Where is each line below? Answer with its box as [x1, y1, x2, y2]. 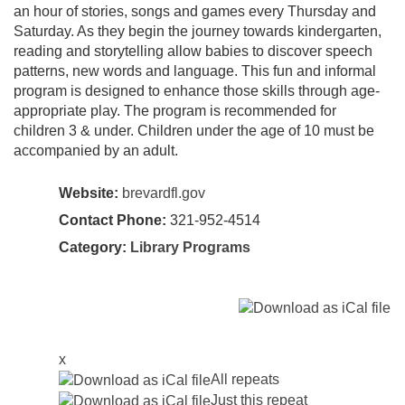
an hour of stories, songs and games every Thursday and [14, 3, 376, 19]
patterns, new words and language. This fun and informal [14, 62, 376, 79]
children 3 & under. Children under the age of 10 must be [14, 122, 374, 138]
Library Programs [130, 239, 250, 255]
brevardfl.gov [122, 184, 205, 201]
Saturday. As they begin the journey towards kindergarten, [14, 23, 381, 39]
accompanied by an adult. [14, 142, 178, 158]
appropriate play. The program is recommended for [14, 102, 336, 118]
